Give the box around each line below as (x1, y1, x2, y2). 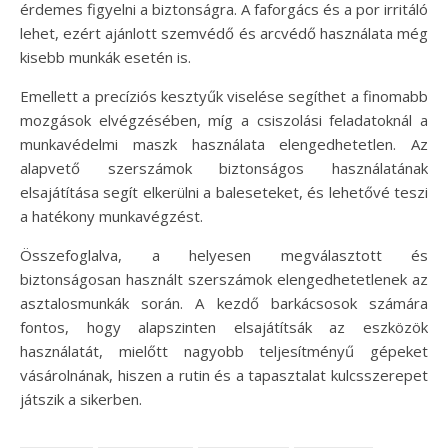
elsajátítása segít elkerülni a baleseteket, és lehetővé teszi (20, 182, 428, 203)
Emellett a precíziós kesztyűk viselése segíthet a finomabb (20, 86, 428, 107)
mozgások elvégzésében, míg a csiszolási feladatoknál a (20, 110, 428, 131)
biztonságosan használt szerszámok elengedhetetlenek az (20, 269, 428, 290)
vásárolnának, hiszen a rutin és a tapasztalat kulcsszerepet (20, 365, 428, 386)
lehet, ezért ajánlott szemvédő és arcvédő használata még (20, 23, 428, 44)
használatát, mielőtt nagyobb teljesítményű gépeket (20, 341, 428, 362)
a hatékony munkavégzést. (20, 206, 203, 227)
